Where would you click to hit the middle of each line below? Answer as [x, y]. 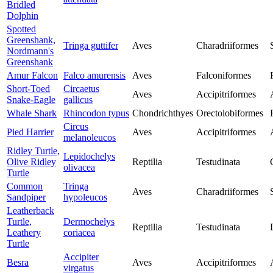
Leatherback [30, 211]
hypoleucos [85, 197]
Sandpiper [26, 197]
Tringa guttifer [91, 46]
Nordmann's [30, 51]
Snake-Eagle [31, 100]
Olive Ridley [31, 162]
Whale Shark [32, 113]
